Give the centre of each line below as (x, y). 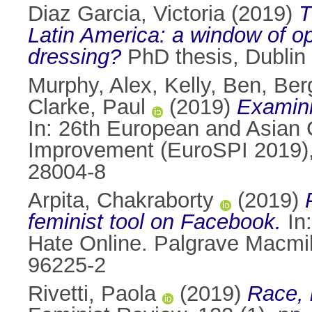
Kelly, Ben (213, 86)
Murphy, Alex (90, 86)
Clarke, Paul (87, 107)
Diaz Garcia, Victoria (126, 14)
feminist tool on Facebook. (155, 222)
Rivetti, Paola (92, 294)
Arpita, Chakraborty (121, 201)
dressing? (75, 57)
